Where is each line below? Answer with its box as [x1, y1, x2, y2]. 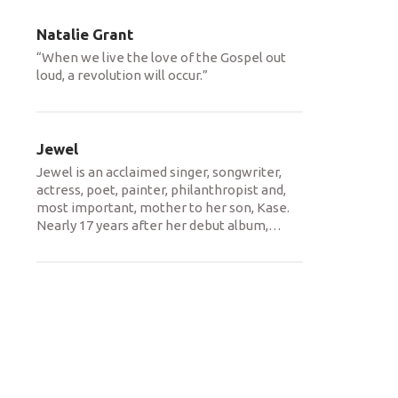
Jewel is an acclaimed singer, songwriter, [36, 164, 282, 179]
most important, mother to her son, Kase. [36, 200, 290, 215]
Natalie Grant [36, 26, 133, 43]
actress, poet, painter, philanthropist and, [36, 182, 286, 197]
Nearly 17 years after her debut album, [36, 218, 268, 233]
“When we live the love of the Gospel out [36, 50, 286, 65]
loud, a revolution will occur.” [36, 68, 208, 83]
